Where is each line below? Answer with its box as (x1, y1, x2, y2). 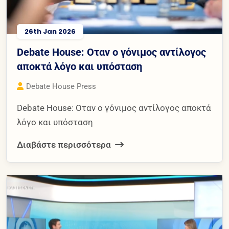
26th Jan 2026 (25, 27, 76, 37)
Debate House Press (26, 82, 96, 91)
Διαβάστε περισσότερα (17, 140, 113, 150)
